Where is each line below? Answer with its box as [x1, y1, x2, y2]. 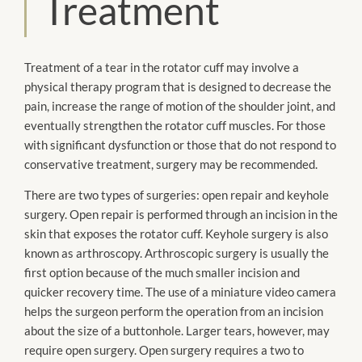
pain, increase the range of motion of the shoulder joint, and [24, 98, 335, 113]
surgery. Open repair [24, 207, 136, 222]
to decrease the [246, 78, 331, 94]
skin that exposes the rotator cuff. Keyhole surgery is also [24, 226, 328, 242]
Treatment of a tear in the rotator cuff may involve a [24, 59, 299, 74]
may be [200, 156, 238, 171]
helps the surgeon [24, 304, 120, 319]
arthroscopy [76, 246, 140, 261]
